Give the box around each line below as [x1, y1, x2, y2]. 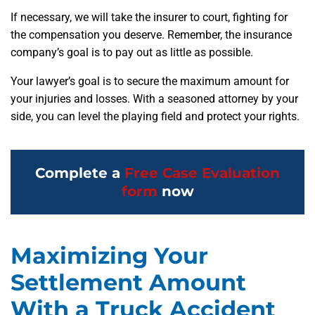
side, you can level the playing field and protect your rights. [11, 110, 300, 124]
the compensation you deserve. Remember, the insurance [11, 28, 292, 42]
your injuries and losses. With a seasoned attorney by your [11, 92, 298, 106]
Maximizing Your [11, 242, 208, 270]
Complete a [35, 165, 124, 182]
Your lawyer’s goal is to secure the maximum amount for [11, 75, 289, 89]
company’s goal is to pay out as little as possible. [11, 46, 256, 60]
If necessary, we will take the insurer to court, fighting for [11, 11, 288, 25]
